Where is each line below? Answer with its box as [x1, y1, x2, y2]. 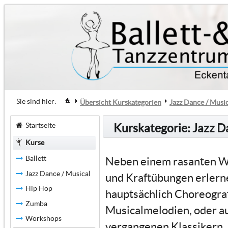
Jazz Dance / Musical [25, 169, 91, 178]
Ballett [25, 154, 46, 162]
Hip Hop [25, 184, 52, 193]
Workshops [25, 214, 62, 223]
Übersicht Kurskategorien [80, 98, 161, 106]
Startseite [25, 121, 55, 129]
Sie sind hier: [16, 97, 56, 105]
